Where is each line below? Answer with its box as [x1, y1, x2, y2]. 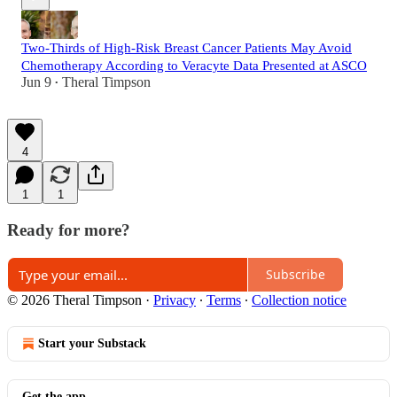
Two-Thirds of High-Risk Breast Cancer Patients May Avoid [21, 41, 352, 56]
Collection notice [252, 292, 346, 307]
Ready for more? [7, 221, 130, 240]
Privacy [153, 292, 196, 307]
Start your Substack [38, 336, 146, 350]
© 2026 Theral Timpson [7, 292, 142, 307]
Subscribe [266, 266, 325, 284]
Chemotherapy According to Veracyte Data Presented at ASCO [21, 58, 367, 74]
